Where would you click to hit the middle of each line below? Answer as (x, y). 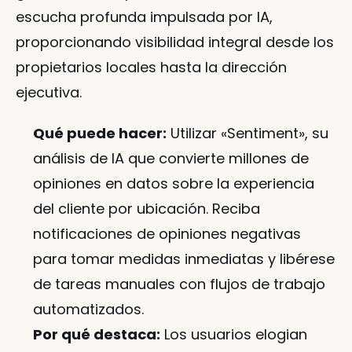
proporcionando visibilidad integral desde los (175, 42)
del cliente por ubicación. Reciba (147, 209)
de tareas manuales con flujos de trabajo (179, 284)
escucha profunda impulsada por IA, (144, 17)
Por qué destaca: (97, 335)
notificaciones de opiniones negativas (167, 234)
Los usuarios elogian (234, 335)
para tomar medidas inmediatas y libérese (184, 259)
